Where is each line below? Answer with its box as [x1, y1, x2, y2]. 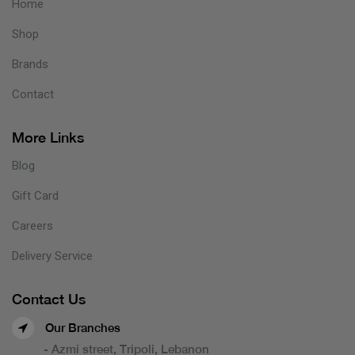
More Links [12, 128, 84, 146]
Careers [12, 218, 53, 233]
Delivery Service [12, 248, 93, 263]
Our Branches [42, 320, 120, 334]
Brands [12, 56, 48, 71]
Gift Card [12, 188, 59, 203]
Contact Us [12, 290, 86, 307]
